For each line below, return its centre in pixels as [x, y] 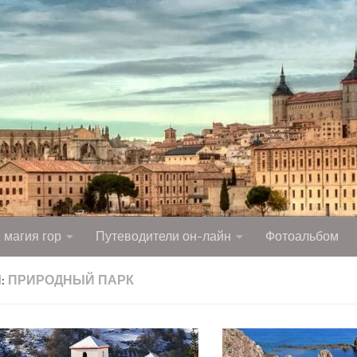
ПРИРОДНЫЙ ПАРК [71, 280]
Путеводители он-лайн [163, 237]
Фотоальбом [302, 237]
